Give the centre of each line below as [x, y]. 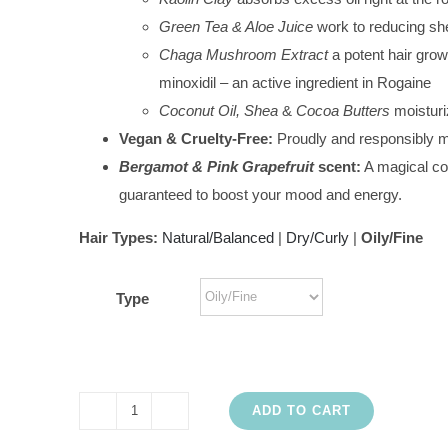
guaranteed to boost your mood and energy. [260, 194]
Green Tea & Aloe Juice [236, 26]
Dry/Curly [317, 237]
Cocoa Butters [343, 110]
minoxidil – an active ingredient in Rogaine [295, 82]
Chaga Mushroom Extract [243, 54]
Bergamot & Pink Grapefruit [216, 166]
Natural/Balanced [218, 237]
